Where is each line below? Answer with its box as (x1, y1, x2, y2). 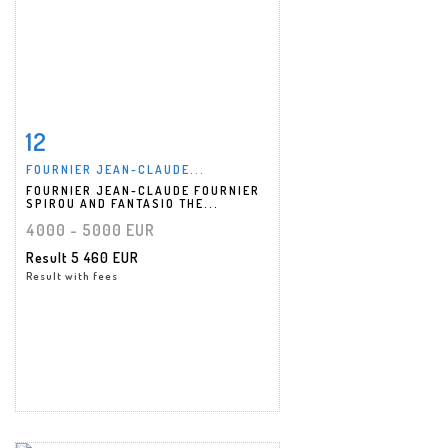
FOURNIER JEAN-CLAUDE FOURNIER (26, 182, 260, 198)
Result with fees (26, 268, 118, 283)
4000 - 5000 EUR (26, 219, 155, 240)
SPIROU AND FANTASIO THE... (26, 195, 219, 211)
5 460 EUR (71, 248, 139, 266)
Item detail (52, 128, 127, 145)
